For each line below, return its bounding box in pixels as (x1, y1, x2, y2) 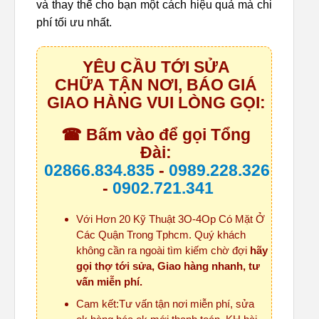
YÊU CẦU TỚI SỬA (82, 57, 230, 76)
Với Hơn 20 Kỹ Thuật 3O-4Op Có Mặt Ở (76, 213, 265, 226)
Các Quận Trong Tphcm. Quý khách (76, 229, 246, 241)
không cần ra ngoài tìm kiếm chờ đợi (76, 244, 250, 257)
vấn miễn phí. (76, 276, 142, 288)
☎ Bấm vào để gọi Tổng (61, 125, 251, 144)
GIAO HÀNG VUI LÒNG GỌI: (46, 93, 266, 112)
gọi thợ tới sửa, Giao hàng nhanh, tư (76, 260, 260, 273)
